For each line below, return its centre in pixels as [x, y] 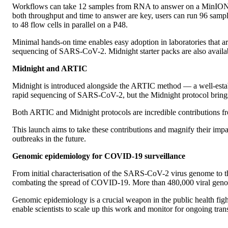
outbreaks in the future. [49, 138]
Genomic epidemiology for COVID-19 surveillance [99, 156]
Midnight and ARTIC [50, 68]
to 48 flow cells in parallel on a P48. [70, 24]
